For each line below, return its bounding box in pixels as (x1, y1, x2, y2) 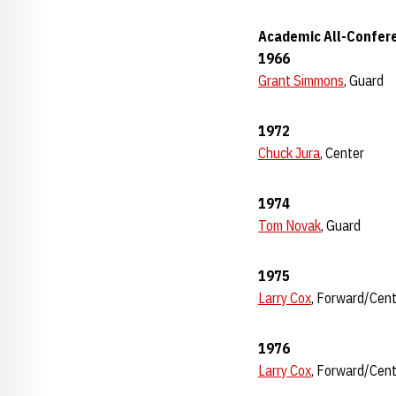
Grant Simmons (258, 72, 344, 89)
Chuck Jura (258, 144, 320, 162)
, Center (320, 144, 364, 162)
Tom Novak (258, 217, 321, 234)
